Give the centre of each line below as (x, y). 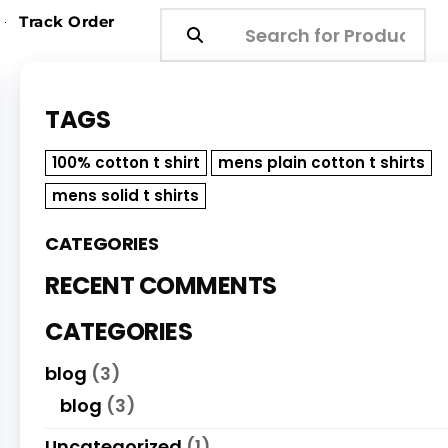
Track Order (67, 21)
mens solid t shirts (125, 195)
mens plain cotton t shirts (321, 162)
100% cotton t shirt (126, 162)
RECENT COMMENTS (161, 285)
